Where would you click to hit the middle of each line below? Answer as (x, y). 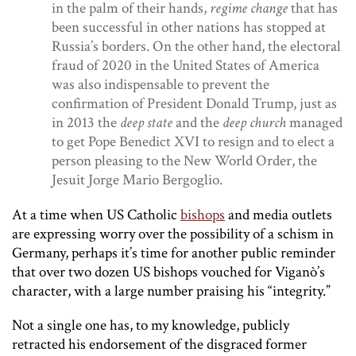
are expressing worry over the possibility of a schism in (173, 234)
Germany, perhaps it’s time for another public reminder (174, 253)
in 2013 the (86, 122)
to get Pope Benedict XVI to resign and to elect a (193, 141)
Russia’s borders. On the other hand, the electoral (196, 46)
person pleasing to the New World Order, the (184, 161)
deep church (256, 122)
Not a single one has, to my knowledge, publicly (151, 325)
